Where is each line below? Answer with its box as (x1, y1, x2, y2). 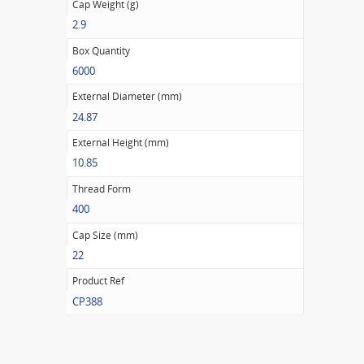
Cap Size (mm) (72, 227, 138, 242)
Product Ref (72, 274, 124, 288)
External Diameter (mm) (72, 89, 182, 104)
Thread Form (72, 181, 131, 196)
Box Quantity (72, 43, 130, 58)
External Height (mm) (72, 136, 169, 150)
